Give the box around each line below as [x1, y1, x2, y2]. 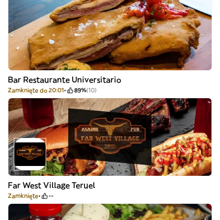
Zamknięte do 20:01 [8, 86, 64, 94]
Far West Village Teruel [8, 180, 95, 190]
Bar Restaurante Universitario [8, 75, 121, 84]
